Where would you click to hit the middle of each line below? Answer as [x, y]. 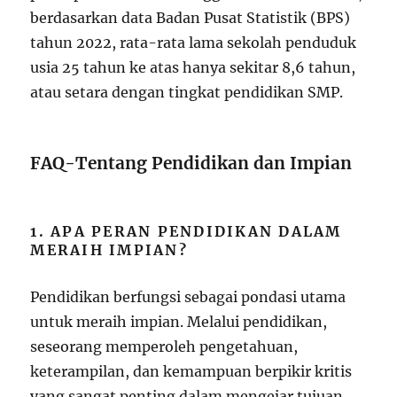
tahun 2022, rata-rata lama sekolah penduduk [194, 43]
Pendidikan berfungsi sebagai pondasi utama [188, 297]
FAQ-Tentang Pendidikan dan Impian [191, 163]
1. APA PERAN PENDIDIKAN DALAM [186, 232]
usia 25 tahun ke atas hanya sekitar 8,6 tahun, [193, 68]
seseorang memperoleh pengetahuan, [164, 347]
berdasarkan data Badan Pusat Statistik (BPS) [191, 18]
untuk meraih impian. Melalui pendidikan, [179, 322]
